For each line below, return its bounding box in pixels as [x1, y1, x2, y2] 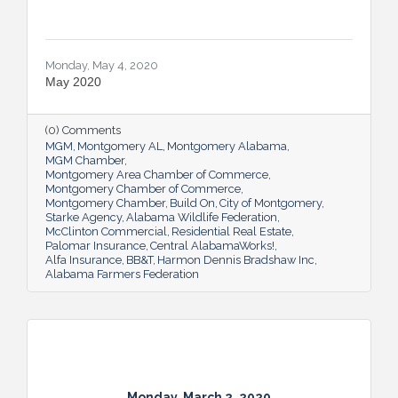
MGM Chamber [45, 153, 124, 167]
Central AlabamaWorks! [150, 238, 275, 252]
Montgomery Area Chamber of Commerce [45, 167, 268, 181]
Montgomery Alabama [167, 139, 287, 153]
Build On [170, 195, 215, 210]
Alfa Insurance [45, 252, 122, 267]
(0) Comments [45, 123, 121, 137]
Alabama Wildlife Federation [126, 210, 277, 224]
